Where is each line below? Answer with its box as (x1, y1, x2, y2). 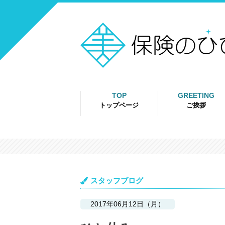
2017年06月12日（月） (90, 200, 165, 208)
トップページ (99, 101, 139, 109)
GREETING (178, 91, 215, 99)
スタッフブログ (90, 176, 143, 185)
